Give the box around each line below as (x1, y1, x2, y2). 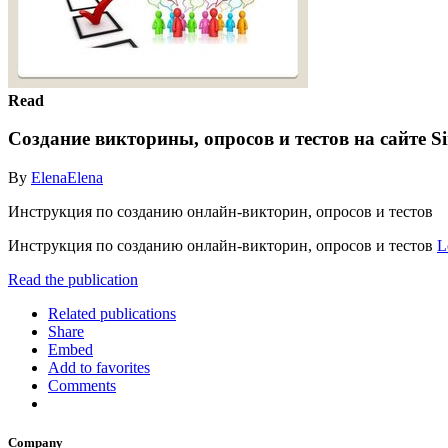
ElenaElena (31, 168, 103, 186)
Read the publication (8, 270, 138, 288)
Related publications (48, 304, 176, 322)
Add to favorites (48, 358, 150, 376)
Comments (48, 376, 116, 394)
